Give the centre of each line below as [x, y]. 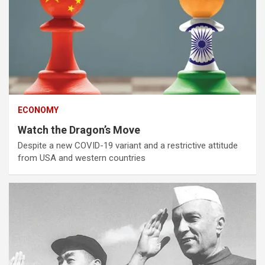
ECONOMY [38, 110]
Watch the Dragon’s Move [79, 130]
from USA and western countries [82, 158]
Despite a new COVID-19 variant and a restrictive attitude [128, 145]
